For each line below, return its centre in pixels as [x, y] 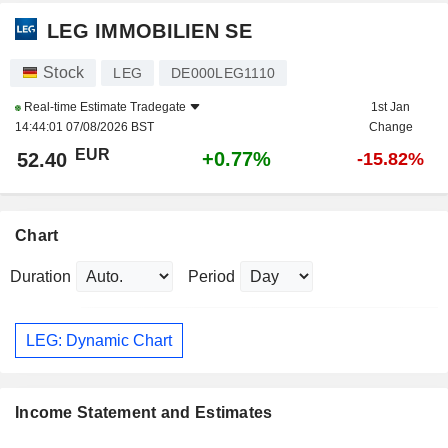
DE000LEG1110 [223, 73]
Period [211, 277]
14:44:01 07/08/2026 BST [84, 127]
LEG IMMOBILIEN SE [149, 30]
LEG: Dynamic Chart [99, 340]
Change [390, 127]
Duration [40, 277]
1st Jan [390, 107]
